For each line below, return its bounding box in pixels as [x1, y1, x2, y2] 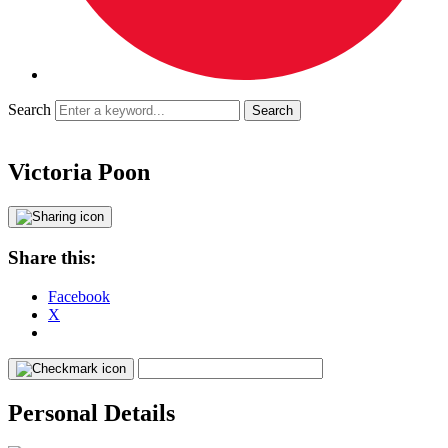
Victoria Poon [8, 159, 150, 186]
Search [8, 101, 51, 119]
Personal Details [8, 399, 175, 426]
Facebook [48, 287, 110, 305]
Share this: [8, 246, 96, 268]
